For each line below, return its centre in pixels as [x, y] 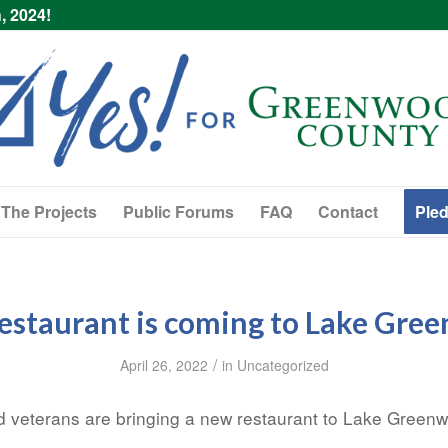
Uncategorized [282, 365]
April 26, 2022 [163, 365]
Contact [348, 211]
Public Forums [179, 211]
